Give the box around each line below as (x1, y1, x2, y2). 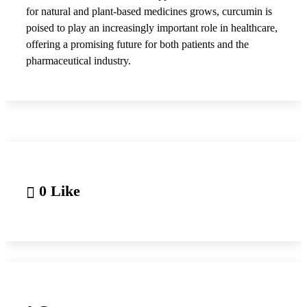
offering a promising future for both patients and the (26, 38, 249, 50)
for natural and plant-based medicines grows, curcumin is (26, 5, 272, 17)
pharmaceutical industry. (26, 54, 131, 66)
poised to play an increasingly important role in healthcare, (26, 21, 278, 34)
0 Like (35, 182, 80, 200)
